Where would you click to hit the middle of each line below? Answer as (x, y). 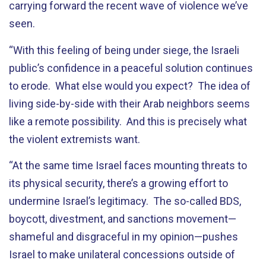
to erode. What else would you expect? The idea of (130, 85)
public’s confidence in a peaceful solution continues (131, 68)
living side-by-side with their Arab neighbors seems (129, 103)
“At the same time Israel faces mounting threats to (128, 165)
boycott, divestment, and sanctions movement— (123, 219)
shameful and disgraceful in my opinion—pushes (123, 237)
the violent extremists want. (75, 139)
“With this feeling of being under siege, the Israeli (124, 50)
